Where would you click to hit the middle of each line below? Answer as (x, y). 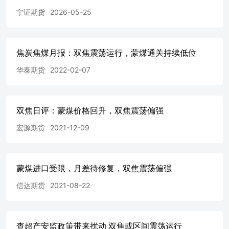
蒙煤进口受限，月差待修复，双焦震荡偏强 (94, 168)
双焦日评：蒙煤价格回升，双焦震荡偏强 (90, 110)
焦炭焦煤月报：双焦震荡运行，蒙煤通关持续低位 (106, 52)
